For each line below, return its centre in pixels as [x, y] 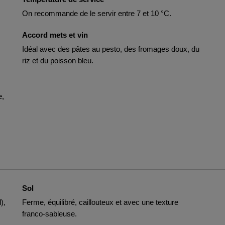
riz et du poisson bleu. [58, 61]
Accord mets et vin [55, 35]
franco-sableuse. [49, 214]
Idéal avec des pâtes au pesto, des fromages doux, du [111, 49]
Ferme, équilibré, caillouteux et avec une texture [100, 202]
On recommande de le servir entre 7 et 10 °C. [97, 13]
